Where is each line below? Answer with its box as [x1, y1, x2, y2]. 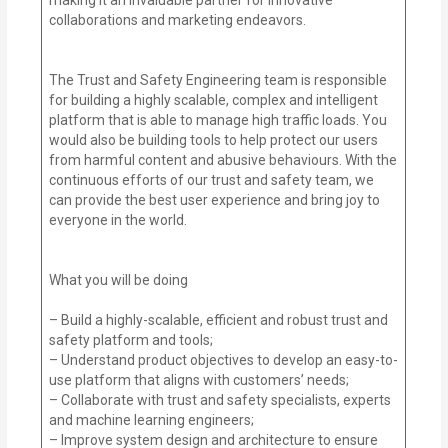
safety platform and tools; [49, 331, 214, 348]
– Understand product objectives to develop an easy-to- [49, 351, 399, 368]
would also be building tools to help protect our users [49, 131, 379, 148]
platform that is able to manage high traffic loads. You [49, 111, 388, 128]
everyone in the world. [49, 211, 188, 228]
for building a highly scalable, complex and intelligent [49, 91, 379, 108]
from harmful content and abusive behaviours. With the [49, 151, 398, 168]
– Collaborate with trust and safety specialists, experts [49, 391, 392, 408]
